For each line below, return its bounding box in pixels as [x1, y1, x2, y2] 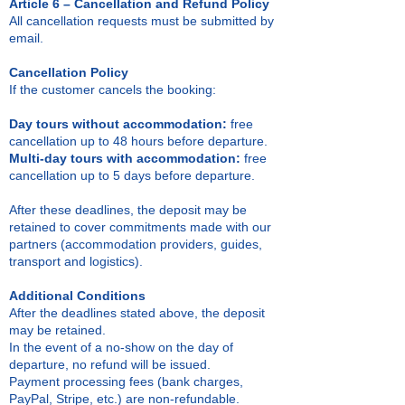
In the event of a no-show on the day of [9, 340, 233, 354]
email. [9, 31, 43, 45]
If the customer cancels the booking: [9, 82, 216, 97]
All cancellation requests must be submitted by [9, 14, 274, 28]
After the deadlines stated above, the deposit [9, 306, 265, 320]
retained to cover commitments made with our [9, 220, 271, 234]
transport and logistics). [9, 254, 143, 268]
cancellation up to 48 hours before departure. [9, 134, 268, 148]
